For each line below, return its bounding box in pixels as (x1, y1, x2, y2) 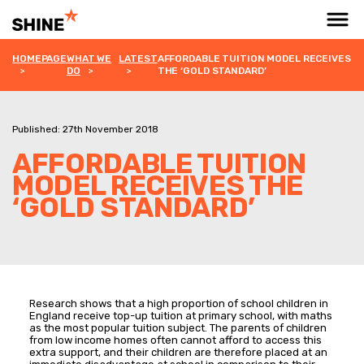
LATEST (119, 53, 158, 64)
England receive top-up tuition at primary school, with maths (29, 310, 332, 322)
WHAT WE (67, 53, 112, 64)
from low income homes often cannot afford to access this (29, 334, 322, 346)
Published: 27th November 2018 (12, 123, 158, 135)
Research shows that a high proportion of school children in (29, 297, 328, 310)
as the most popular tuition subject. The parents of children (29, 322, 327, 334)
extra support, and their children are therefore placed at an (29, 346, 327, 358)
